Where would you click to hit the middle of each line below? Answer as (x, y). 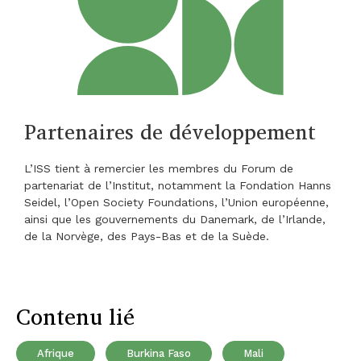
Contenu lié (75, 317)
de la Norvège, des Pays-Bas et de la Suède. (147, 237)
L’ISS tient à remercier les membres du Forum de (159, 169)
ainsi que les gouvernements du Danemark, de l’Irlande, (175, 220)
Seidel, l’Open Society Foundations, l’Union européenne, (176, 203)
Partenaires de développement (170, 132)
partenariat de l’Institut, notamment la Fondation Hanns (178, 186)
